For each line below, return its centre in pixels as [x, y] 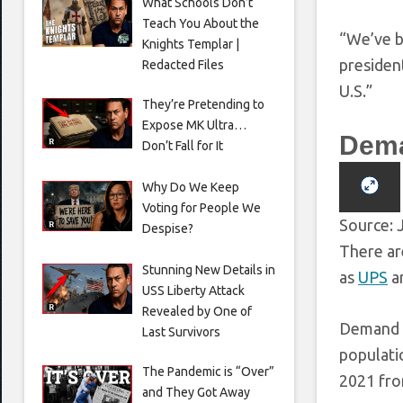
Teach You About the [200, 23]
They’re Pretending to [203, 104]
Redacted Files [183, 64]
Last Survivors [181, 331]
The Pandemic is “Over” [208, 371]
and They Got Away [196, 392]
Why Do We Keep [190, 187]
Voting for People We [201, 207]
